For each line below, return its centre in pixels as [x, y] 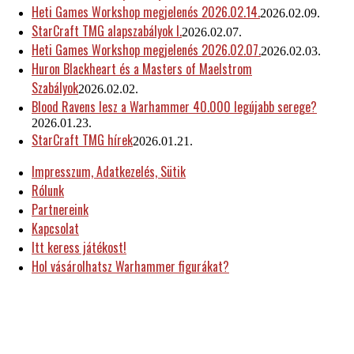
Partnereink [60, 210]
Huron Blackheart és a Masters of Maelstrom [142, 69]
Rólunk [48, 191]
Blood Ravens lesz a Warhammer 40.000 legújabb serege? [174, 107]
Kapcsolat [55, 229]
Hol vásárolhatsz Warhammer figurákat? [130, 267]
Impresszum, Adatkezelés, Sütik [109, 172]
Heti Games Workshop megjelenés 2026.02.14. [146, 12]
